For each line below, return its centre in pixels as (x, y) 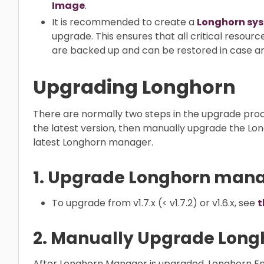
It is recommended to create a (124, 22)
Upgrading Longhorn (134, 87)
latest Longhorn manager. (93, 142)
